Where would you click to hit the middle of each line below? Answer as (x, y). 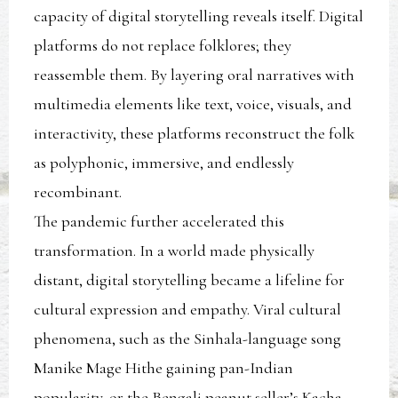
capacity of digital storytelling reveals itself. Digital (199, 16)
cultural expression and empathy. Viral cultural (188, 310)
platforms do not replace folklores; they (163, 46)
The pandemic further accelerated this (159, 222)
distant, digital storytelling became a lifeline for (190, 280)
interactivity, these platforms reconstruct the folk (195, 134)
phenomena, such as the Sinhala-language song (188, 339)
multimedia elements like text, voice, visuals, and (193, 104)
